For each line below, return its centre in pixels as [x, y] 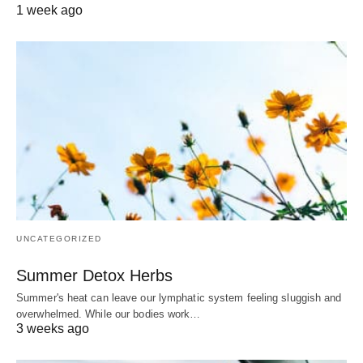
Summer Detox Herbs [94, 276]
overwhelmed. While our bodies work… [109, 314]
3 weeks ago [53, 329]
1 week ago [49, 10]
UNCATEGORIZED [59, 239]
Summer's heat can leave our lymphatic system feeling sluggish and [179, 298]
